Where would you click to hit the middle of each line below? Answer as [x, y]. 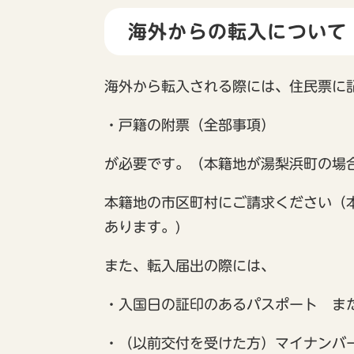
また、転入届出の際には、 [190, 266]
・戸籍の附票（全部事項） [190, 125]
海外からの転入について [238, 32]
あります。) [143, 227]
